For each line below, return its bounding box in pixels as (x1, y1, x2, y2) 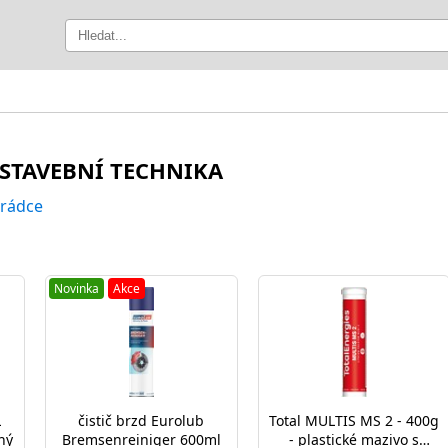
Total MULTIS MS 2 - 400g (268, 411, 439, 430)
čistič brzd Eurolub (78, 411, 205, 430)
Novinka (53, 280, 99, 297)
